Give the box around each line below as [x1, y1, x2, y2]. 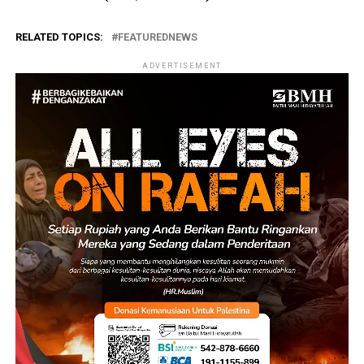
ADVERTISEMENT [141, 61, 223, 70]
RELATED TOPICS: [15, 30, 103, 43]
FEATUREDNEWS [117, 30, 197, 43]
